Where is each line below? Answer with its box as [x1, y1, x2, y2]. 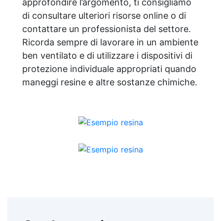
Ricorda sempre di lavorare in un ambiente [22, 37, 198, 47]
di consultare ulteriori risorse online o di [22, 10, 186, 21]
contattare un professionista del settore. [22, 23, 191, 34]
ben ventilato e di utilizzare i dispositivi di [22, 50, 192, 61]
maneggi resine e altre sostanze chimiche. [22, 76, 197, 87]
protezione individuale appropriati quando [22, 63, 196, 74]
